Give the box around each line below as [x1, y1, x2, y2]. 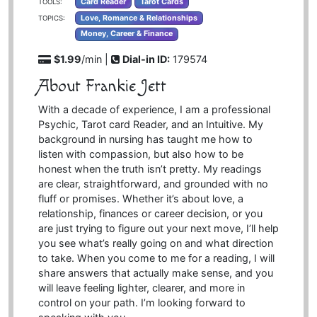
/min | [81, 52, 111, 65]
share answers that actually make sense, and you [38, 267, 273, 279]
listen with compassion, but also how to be [38, 148, 243, 161]
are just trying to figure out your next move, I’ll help [38, 222, 279, 235]
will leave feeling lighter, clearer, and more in [38, 282, 245, 294]
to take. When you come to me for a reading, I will [38, 252, 275, 265]
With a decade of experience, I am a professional [38, 103, 270, 116]
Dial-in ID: [122, 52, 170, 65]
